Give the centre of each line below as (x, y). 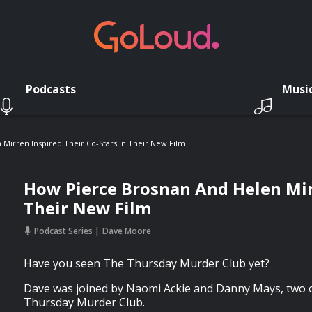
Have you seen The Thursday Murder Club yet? (147, 263)
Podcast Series (63, 231)
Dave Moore (127, 231)
